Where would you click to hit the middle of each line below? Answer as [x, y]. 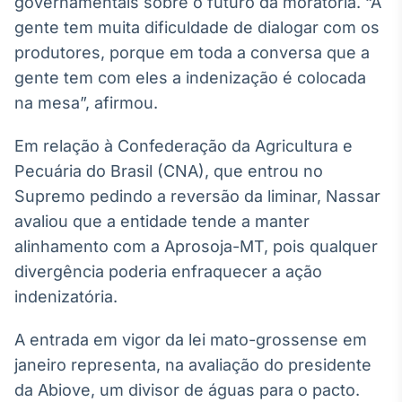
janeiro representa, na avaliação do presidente [193, 365]
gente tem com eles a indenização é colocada [190, 78]
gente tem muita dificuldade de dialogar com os [197, 27]
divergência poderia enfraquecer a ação [168, 271]
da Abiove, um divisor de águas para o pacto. [187, 390]
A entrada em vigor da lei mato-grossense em [191, 340]
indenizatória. [66, 297]
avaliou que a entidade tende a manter [162, 221]
